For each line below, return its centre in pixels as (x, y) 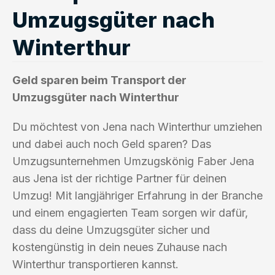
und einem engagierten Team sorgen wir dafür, (130, 212)
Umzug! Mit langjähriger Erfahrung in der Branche (137, 195)
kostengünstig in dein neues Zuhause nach (120, 247)
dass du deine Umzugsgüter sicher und (111, 230)
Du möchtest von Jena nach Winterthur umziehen (137, 126)
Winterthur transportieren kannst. (95, 264)
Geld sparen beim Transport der (99, 80)
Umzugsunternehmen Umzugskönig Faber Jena (133, 161)
